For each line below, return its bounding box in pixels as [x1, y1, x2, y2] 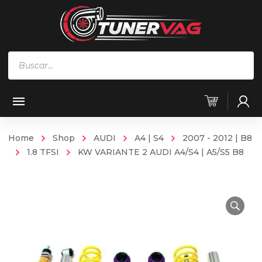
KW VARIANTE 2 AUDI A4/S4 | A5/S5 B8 [78, 147, 244, 157]
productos [8, 85, 57, 97]
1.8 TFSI [27, 147, 59, 157]
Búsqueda [8, 53, 57, 64]
